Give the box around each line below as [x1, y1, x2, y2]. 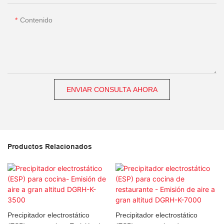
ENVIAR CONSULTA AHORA [66, 85, 157, 94]
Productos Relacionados [7, 142, 92, 150]
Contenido [20, 16, 52, 24]
